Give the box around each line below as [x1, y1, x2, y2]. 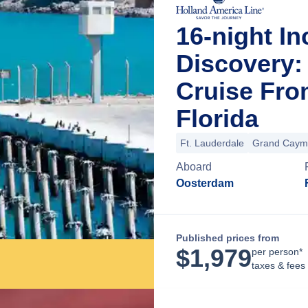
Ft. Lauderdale [180, 137, 244, 148]
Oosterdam [176, 177, 234, 189]
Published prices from [176, 232, 279, 243]
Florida [176, 104, 258, 133]
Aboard [176, 161, 212, 173]
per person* [252, 246, 302, 257]
